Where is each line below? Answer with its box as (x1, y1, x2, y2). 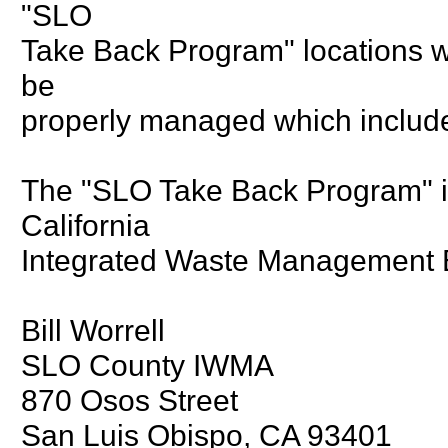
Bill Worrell (21, 312, 165, 347)
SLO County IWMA (21, 347, 274, 382)
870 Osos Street (21, 382, 238, 417)
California (21, 207, 150, 242)
